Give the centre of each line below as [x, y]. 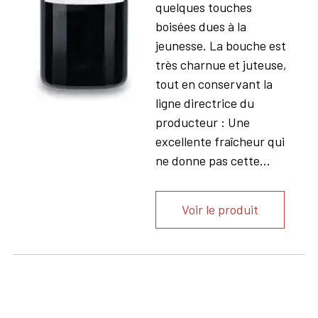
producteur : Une [202, 122]
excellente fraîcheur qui [220, 141]
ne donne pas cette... [213, 160]
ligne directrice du [204, 103]
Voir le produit [220, 210]
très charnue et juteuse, [221, 64]
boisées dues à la [201, 26]
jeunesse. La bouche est [220, 45]
